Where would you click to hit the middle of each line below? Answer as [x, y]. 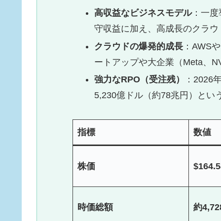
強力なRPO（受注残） [139, 80]
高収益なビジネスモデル [143, 13]
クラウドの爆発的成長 [138, 46]
